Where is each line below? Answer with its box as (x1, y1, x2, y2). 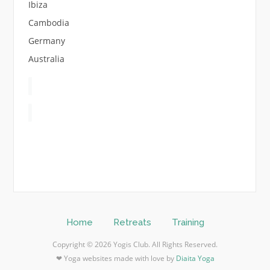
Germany (28, 34, 65, 46)
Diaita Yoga (175, 253, 215, 263)
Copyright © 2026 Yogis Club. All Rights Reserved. (52, 239, 218, 250)
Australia (28, 52, 64, 64)
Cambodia (28, 16, 69, 28)
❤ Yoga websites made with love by (55, 253, 176, 263)
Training (171, 216, 204, 228)
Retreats (113, 216, 151, 228)
